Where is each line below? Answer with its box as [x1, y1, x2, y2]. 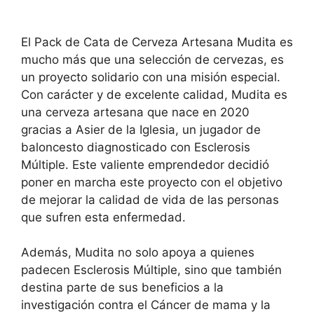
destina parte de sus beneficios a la [21, 280, 224, 294]
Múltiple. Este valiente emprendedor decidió [21, 157, 269, 172]
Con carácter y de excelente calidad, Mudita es [21, 87, 287, 102]
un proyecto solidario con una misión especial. [21, 69, 280, 84]
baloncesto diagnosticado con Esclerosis [21, 139, 250, 154]
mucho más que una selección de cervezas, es [21, 52, 284, 67]
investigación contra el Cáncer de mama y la [21, 298, 271, 312]
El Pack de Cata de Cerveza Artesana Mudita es [21, 34, 293, 49]
